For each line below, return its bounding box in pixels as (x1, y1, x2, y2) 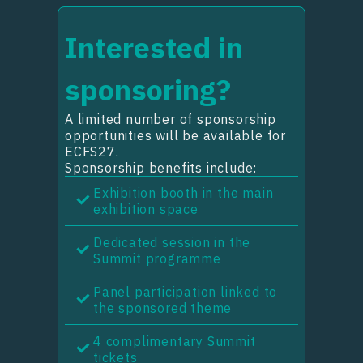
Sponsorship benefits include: (65, 160, 258, 176)
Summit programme (93, 250, 221, 267)
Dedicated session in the (93, 234, 251, 250)
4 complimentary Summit (93, 333, 256, 349)
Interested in (65, 28, 243, 66)
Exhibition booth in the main (93, 185, 274, 201)
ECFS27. (65, 143, 123, 160)
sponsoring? (65, 70, 231, 109)
